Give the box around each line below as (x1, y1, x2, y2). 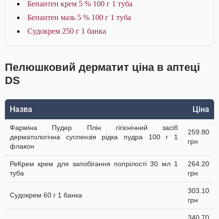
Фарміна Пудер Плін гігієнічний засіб (10, 124, 178, 131)
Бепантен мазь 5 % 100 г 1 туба (27, 13, 131, 22)
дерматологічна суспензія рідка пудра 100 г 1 (10, 133, 178, 141)
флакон (10, 142, 34, 150)
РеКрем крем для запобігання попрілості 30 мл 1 (10, 160, 178, 168)
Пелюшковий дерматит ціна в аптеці (5, 61, 200, 73)
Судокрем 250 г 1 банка (27, 27, 106, 35)
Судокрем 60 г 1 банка (10, 191, 82, 199)
